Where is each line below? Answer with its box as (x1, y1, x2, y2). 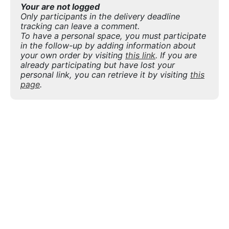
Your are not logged (20, 1, 100, 12)
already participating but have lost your (20, 59, 175, 70)
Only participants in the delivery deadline (20, 11, 180, 21)
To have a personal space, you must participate (20, 30, 206, 41)
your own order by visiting (20, 50, 125, 60)
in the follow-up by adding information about (20, 40, 196, 51)
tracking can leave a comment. (20, 20, 140, 31)
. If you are (155, 50, 197, 60)
